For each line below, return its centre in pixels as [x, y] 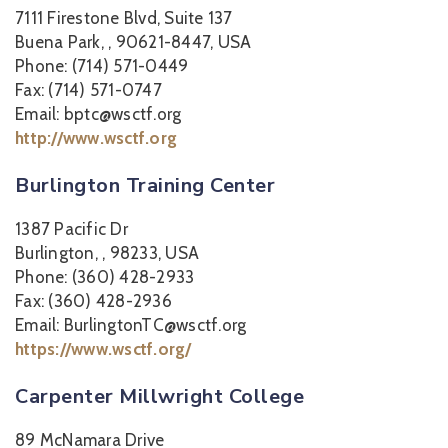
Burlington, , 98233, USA [107, 253]
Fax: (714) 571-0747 [88, 90]
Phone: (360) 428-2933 [105, 277]
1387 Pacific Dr [71, 229]
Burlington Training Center [145, 185]
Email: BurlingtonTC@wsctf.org [131, 325]
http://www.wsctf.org [96, 138]
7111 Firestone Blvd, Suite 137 [124, 18]
